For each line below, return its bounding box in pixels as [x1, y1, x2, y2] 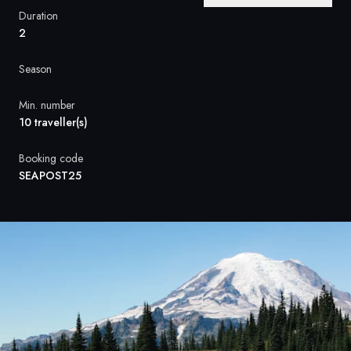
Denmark [69, 65, 110, 81]
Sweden [69, 29, 106, 45]
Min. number [19, 97, 75, 113]
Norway [69, 101, 105, 117]
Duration [19, 8, 58, 24]
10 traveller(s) [19, 114, 88, 130]
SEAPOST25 [19, 168, 81, 183]
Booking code [19, 150, 83, 166]
